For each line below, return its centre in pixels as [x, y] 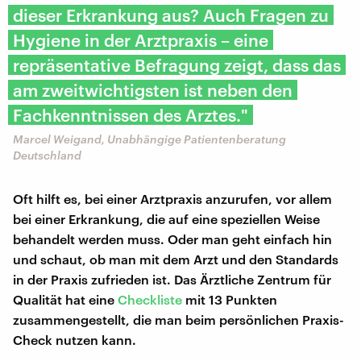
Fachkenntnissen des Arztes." [131, 114]
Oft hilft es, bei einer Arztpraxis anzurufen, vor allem [172, 198]
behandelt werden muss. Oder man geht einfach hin [172, 239]
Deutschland [47, 155]
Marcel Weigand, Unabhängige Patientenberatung [149, 139]
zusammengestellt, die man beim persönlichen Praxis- [178, 319]
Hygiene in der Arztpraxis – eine [141, 39]
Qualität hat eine [65, 299]
